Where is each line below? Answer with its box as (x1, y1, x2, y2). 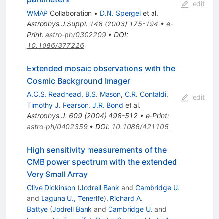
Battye (26, 205, 48, 214)
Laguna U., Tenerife (41, 194, 104, 203)
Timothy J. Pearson (26, 101, 88, 109)
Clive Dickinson (26, 183, 75, 192)
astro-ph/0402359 (26, 122, 88, 131)
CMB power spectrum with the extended (26, 157, 177, 167)
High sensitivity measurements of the (26, 145, 167, 155)
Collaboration (47, 9, 92, 18)
